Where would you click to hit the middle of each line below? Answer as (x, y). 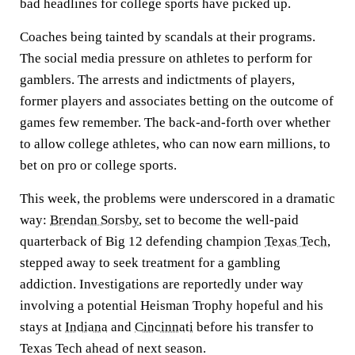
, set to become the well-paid (219, 220)
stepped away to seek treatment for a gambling (150, 263)
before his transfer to (254, 327)
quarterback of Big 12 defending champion (142, 241)
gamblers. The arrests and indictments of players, (157, 80)
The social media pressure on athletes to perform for (166, 58)
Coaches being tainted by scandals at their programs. (168, 37)
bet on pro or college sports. (98, 165)
